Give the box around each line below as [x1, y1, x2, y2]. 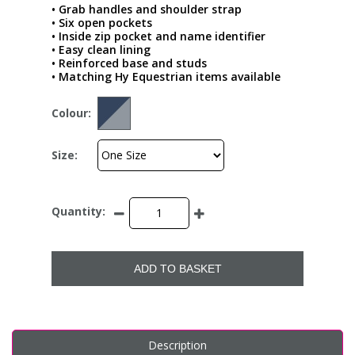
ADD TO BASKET [133, 261, 222, 275]
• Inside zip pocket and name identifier [52, 28, 265, 44]
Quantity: [52, 204, 105, 219]
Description [148, 337, 207, 353]
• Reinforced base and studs [52, 55, 207, 71]
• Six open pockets [52, 14, 152, 30]
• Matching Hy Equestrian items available [52, 68, 281, 84]
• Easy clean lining [52, 41, 151, 57]
